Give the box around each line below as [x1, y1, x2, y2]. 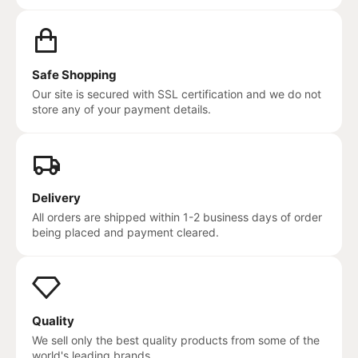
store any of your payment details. [32, 101, 211, 116]
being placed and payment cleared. [32, 225, 219, 239]
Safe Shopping [32, 66, 117, 82]
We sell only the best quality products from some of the [32, 332, 320, 347]
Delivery [32, 189, 81, 205]
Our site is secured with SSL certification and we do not [32, 86, 321, 101]
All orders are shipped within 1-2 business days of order [32, 209, 322, 224]
